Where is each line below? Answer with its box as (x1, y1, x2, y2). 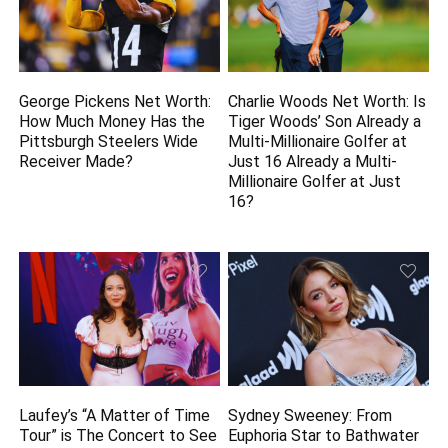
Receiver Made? (19, 152, 134, 172)
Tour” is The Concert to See (19, 426, 218, 446)
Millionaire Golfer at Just (228, 172, 402, 192)
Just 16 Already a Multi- (228, 152, 398, 172)
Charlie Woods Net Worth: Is (228, 92, 427, 112)
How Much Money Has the (19, 112, 206, 132)
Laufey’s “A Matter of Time (19, 406, 211, 426)
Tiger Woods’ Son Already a (228, 112, 422, 132)
